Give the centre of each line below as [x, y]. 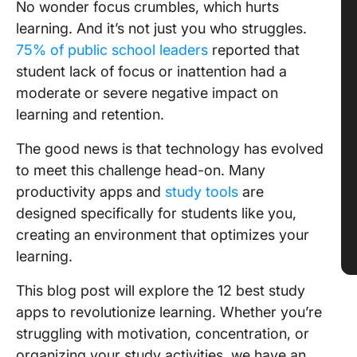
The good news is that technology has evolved [170, 149]
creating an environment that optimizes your [163, 235]
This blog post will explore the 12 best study [161, 290]
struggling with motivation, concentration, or [163, 333]
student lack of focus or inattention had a [151, 71]
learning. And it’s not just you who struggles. [161, 28]
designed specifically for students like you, [156, 213]
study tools [202, 192]
